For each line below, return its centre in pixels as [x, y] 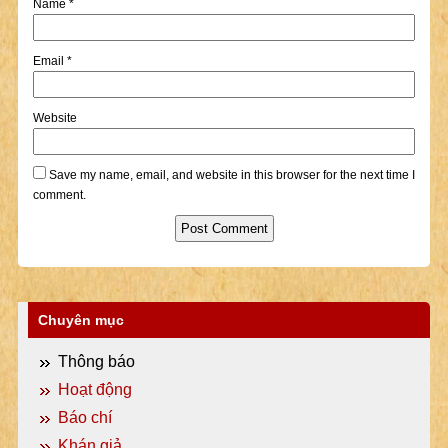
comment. [59, 195]
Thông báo [96, 361]
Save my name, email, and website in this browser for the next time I [231, 175]
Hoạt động [94, 389]
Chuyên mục [80, 320]
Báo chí [84, 417]
